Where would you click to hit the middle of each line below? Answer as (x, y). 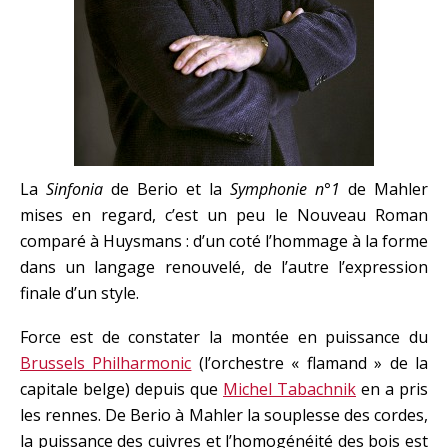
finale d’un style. (79, 293)
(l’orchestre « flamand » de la (310, 363)
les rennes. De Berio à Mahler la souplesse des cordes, (224, 415)
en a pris (392, 389)
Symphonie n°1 (285, 189)
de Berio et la (166, 189)
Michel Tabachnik (289, 389)
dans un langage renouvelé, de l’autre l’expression (224, 267)
